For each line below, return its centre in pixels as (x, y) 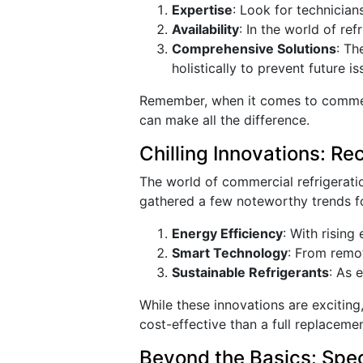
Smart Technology (230, 253)
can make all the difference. (224, 120)
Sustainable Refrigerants (250, 272)
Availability (205, 29)
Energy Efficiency (227, 233)
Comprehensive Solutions (254, 49)
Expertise (202, 10)
